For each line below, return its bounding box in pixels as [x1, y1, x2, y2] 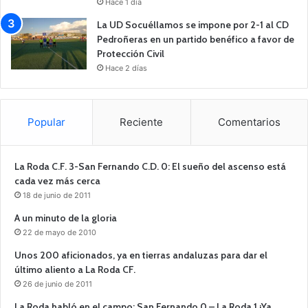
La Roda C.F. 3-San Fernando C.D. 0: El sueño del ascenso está [14, 159, 286, 173]
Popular [27, 115, 66, 129]
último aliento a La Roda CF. [14, 263, 135, 276]
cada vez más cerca [14, 174, 100, 187]
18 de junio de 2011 [23, 190, 91, 200]
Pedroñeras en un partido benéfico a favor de [97, 32, 294, 45]
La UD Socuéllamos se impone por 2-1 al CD [97, 18, 289, 31]
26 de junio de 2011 [23, 278, 92, 289]
